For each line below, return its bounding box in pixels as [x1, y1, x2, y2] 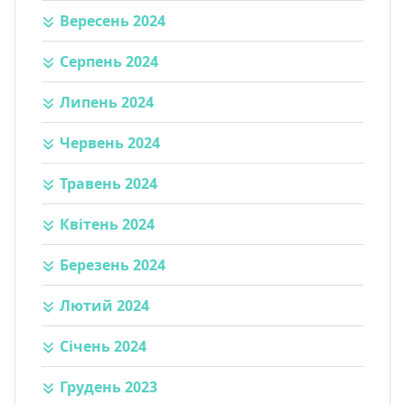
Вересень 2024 [59, 11, 165, 32]
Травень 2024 [59, 174, 157, 194]
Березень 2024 [59, 255, 165, 276]
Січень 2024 [59, 336, 146, 357]
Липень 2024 [59, 92, 154, 113]
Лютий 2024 [59, 296, 149, 316]
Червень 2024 [59, 133, 160, 154]
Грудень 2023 [59, 377, 157, 398]
